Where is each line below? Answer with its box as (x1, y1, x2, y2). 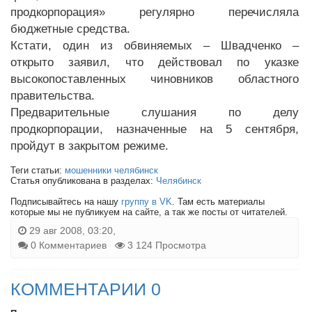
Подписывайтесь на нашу (10, 196, 121, 207)
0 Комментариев (31, 240, 107, 251)
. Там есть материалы (172, 196, 265, 207)
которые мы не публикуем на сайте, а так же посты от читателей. (10, 207, 288, 217)
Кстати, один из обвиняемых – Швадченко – (10, 39, 299, 52)
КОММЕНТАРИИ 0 (10, 279, 161, 299)
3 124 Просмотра (125, 240, 206, 251)
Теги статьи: (10, 165, 65, 175)
